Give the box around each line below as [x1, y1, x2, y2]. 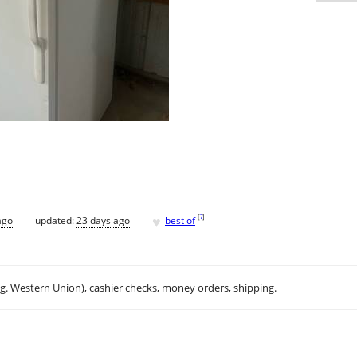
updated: [35, 213, 76, 227]
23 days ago [76, 213, 130, 227]
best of [165, 213, 195, 227]
